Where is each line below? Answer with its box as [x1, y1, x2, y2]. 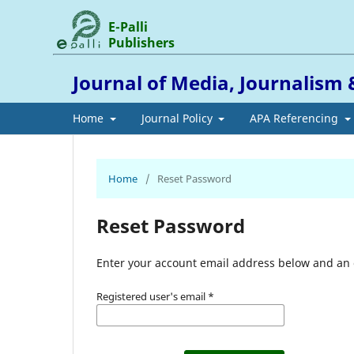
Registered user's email [96, 288, 208, 303]
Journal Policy [141, 110, 216, 126]
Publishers [108, 33, 175, 51]
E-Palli [108, 17, 149, 36]
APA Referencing [250, 110, 341, 126]
